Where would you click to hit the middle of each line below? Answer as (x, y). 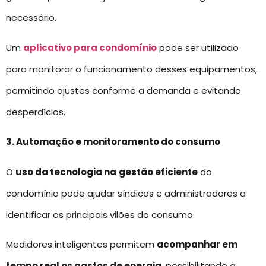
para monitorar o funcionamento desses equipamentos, (132, 69)
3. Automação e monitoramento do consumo (113, 142)
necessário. (31, 18)
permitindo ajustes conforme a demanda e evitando (123, 90)
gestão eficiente (158, 172)
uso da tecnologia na (66, 172)
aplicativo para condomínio (90, 47)
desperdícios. (36, 112)
